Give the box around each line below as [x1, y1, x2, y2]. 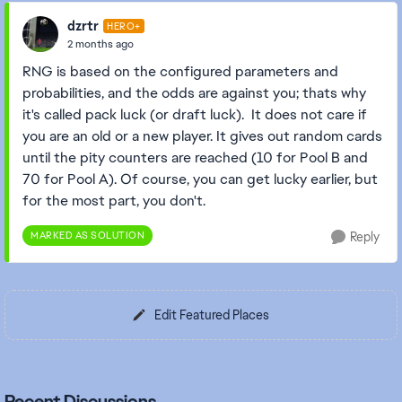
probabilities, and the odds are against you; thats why [22, 83, 366, 102]
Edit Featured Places [154, 307, 269, 323]
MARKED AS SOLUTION [31, 229, 144, 241]
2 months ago [67, 36, 134, 51]
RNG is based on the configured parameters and [22, 62, 338, 81]
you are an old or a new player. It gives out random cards [22, 127, 382, 145]
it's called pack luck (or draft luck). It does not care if [22, 105, 367, 124]
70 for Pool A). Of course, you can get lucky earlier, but [22, 170, 378, 188]
